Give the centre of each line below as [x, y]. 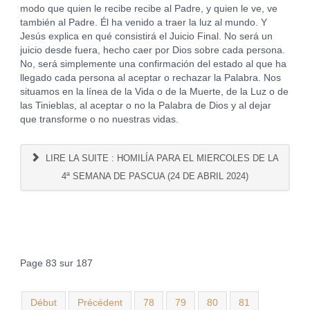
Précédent [100, 303]
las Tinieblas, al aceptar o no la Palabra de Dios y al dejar [145, 106]
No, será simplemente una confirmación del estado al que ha [153, 64]
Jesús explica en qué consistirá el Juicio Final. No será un [146, 36]
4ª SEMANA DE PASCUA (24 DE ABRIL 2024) [155, 176]
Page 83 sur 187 [56, 263]
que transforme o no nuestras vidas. [99, 119]
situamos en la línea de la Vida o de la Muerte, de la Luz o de [154, 92]
